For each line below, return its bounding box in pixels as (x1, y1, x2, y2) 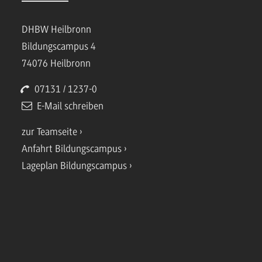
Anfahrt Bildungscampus (22, 143, 122, 155)
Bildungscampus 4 (22, 40, 96, 53)
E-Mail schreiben (37, 100, 104, 112)
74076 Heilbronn (22, 57, 91, 70)
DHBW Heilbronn (22, 23, 92, 36)
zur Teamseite (22, 126, 78, 138)
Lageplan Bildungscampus (22, 160, 127, 172)
